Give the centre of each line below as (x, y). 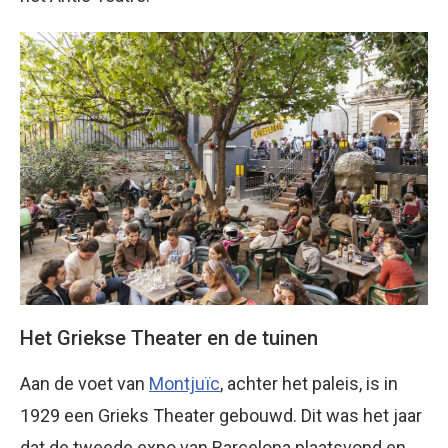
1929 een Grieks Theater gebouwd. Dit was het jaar (221, 415)
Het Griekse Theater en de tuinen (169, 337)
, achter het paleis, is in (309, 383)
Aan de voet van (84, 383)
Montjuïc (184, 383)
